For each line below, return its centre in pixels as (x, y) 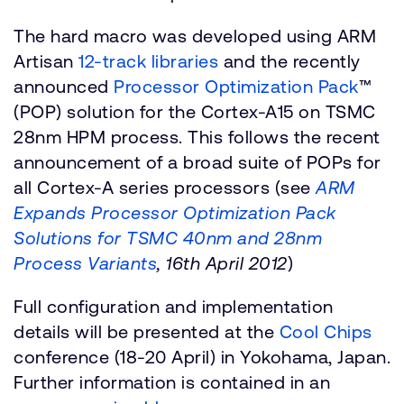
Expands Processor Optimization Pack (175, 212)
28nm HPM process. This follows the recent (197, 137)
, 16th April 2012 (222, 263)
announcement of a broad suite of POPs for (197, 162)
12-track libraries (148, 61)
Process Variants (85, 263)
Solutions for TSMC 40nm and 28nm (168, 238)
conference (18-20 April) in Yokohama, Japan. (202, 357)
